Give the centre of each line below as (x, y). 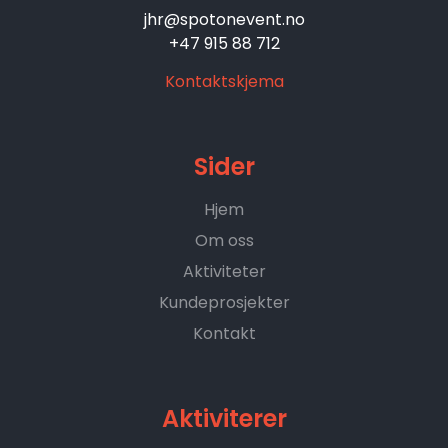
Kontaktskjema (224, 81)
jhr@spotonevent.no (224, 19)
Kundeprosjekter (224, 302)
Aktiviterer (224, 418)
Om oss (224, 240)
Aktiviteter (224, 271)
